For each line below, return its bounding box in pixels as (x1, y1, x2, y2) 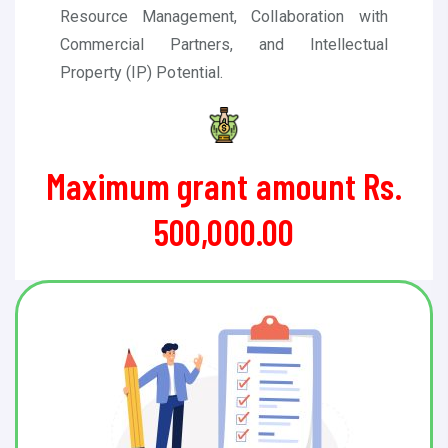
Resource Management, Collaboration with (60, 6, 388, 26)
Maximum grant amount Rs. (46, 163, 402, 207)
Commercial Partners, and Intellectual (60, 34, 388, 54)
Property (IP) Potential (60, 62, 221, 82)
